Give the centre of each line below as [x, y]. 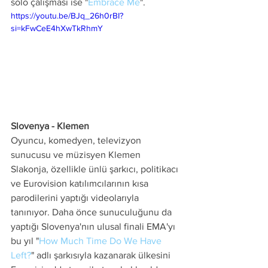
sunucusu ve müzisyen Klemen [77, 155]
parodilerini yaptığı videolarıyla [76, 198]
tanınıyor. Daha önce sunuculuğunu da [92, 212]
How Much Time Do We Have [101, 241]
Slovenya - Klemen [50, 126]
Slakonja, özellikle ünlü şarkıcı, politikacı [96, 169]
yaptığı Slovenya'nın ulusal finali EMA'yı [94, 227]
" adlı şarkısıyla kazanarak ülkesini [102, 255]
